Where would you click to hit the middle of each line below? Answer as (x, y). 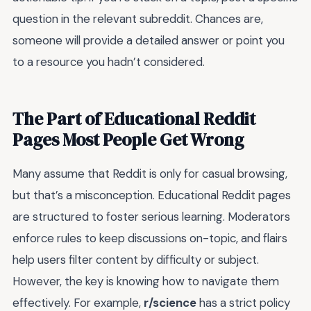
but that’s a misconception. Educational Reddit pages (152, 195)
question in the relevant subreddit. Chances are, (138, 19)
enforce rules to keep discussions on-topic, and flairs (150, 238)
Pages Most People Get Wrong (128, 139)
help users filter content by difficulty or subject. (136, 259)
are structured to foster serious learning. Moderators (151, 216)
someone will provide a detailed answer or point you (149, 41)
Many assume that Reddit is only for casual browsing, (150, 173)
